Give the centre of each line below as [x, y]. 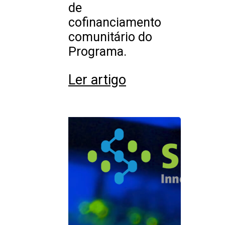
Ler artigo [97, 80]
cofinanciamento [115, 22]
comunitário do [110, 37]
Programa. [97, 51]
